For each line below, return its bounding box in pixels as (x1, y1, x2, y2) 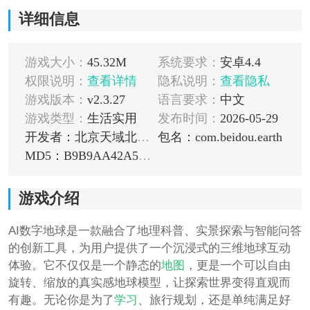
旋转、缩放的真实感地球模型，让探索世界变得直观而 (8, 275, 291, 289)
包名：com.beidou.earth (157, 130, 282, 145)
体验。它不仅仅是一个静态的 (8, 258, 161, 272)
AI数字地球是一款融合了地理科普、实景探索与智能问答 (8, 224, 302, 237)
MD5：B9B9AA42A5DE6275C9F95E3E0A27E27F (138, 149, 151, 163)
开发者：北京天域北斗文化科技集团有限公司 (136, 130, 149, 145)
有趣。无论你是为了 (8, 293, 114, 307)
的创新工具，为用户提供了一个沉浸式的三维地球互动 (8, 241, 291, 255)
